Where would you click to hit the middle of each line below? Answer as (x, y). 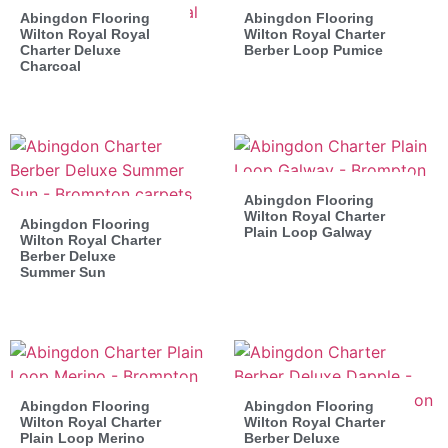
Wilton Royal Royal (85, 33)
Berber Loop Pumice (313, 49)
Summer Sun (63, 271)
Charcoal (50, 65)
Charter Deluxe (70, 49)
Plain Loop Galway (308, 231)
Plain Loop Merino (82, 437)
